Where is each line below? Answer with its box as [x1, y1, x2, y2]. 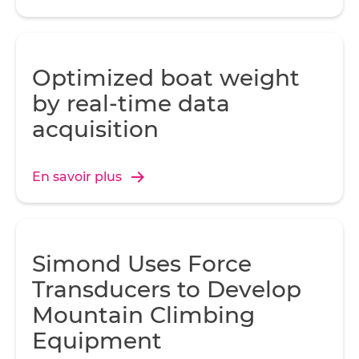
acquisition [32, 115, 159, 143]
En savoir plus [32, 169, 122, 184]
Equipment [32, 327, 162, 354]
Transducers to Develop [32, 276, 301, 303]
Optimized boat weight [32, 64, 300, 91]
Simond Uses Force [32, 250, 252, 277]
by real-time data [32, 90, 230, 117]
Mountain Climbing [32, 301, 255, 329]
